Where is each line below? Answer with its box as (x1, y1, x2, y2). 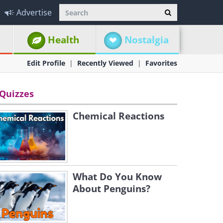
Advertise (16, 7, 52, 18)
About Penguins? (73, 182, 150, 195)
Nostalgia (124, 33, 169, 46)
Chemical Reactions (73, 110, 164, 122)
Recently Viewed (77, 58, 133, 68)
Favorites (145, 58, 177, 68)
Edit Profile (27, 58, 65, 68)
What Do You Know (73, 170, 162, 183)
